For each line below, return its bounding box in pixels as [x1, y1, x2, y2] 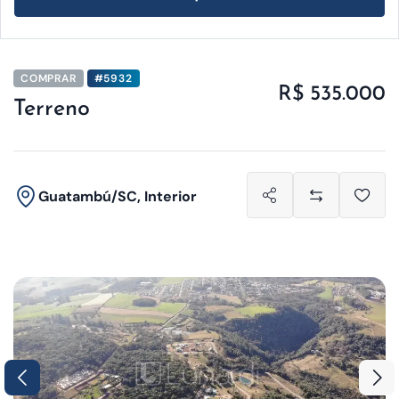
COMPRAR [20, 71, 77, 85]
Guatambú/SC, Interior [38, 186, 197, 206]
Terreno [13, 98, 90, 120]
